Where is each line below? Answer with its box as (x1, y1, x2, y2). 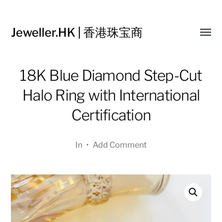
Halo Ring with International (22, 86, 200, 104)
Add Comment (93, 140, 147, 150)
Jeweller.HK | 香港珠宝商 (11, 25, 143, 40)
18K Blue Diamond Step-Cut (20, 66, 202, 84)
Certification (71, 106, 151, 124)
